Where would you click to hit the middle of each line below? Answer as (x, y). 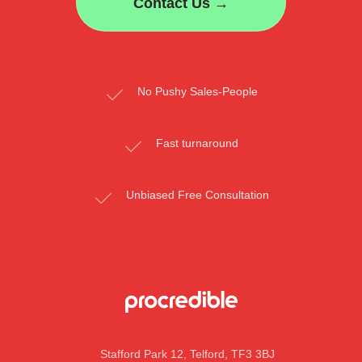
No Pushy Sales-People (197, 91)
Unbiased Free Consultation (197, 195)
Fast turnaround (197, 143)
